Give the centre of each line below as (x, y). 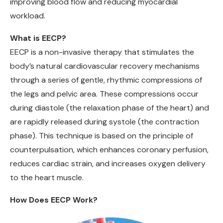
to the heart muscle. (47, 178)
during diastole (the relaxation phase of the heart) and (110, 108)
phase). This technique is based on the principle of (102, 136)
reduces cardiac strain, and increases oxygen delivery (108, 164)
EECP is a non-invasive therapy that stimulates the (102, 52)
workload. (28, 16)
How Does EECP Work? (54, 200)
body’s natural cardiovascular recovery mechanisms (105, 66)
